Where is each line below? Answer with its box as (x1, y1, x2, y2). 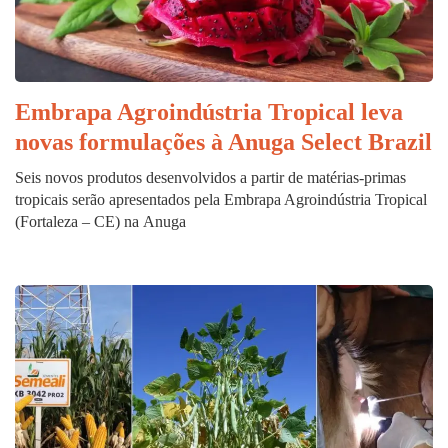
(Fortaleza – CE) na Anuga (15, 212, 186, 230)
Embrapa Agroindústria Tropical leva (15, 98, 403, 125)
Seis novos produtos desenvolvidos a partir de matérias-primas (15, 168, 406, 186)
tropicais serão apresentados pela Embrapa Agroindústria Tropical (15, 190, 427, 208)
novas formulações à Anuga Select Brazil (15, 128, 432, 155)
